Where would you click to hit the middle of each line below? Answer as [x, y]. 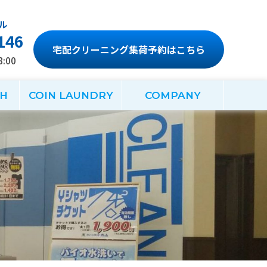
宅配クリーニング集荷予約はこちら [129, 49]
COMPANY [173, 95]
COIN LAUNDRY [71, 95]
